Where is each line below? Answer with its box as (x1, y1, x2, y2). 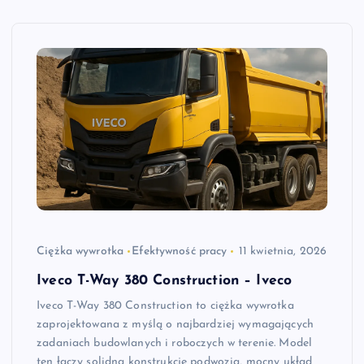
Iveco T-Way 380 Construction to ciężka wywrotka (37, 299, 294, 312)
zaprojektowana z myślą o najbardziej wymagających (37, 318, 314, 331)
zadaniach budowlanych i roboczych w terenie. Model (37, 336, 313, 349)
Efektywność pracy (132, 245, 227, 258)
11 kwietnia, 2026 (238, 245, 327, 258)
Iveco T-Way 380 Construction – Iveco (37, 273, 292, 288)
